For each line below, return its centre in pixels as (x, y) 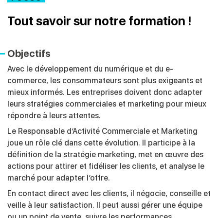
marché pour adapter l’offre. (59, 178)
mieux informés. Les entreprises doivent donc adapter (105, 92)
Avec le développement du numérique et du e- (90, 69)
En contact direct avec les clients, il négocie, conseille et (109, 194)
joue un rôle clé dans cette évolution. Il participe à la (101, 143)
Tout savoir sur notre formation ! (100, 21)
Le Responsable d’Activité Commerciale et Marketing (102, 131)
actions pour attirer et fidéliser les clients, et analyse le (106, 166)
